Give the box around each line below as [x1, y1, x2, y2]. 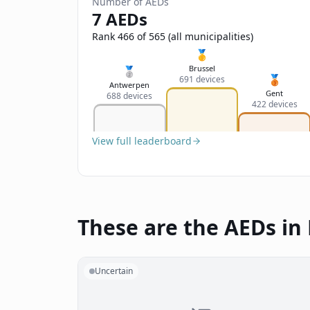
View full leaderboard [92, 134, 192, 147]
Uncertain [95, 265, 133, 277]
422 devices [251, 98, 298, 110]
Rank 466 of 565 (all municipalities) [92, 30, 253, 43]
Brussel [189, 63, 215, 73]
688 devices [107, 90, 153, 102]
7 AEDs [92, 8, 147, 30]
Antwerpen [109, 80, 150, 90]
